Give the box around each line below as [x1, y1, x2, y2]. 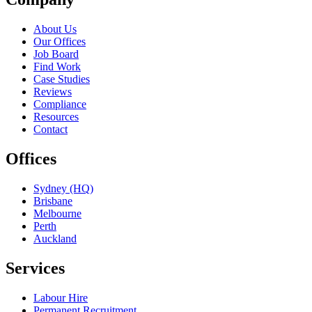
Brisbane [33, 194, 72, 207]
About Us [33, 23, 77, 36]
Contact [33, 123, 68, 136]
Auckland [33, 232, 77, 244]
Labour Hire [33, 291, 88, 304]
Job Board [33, 48, 79, 61]
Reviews [33, 86, 72, 98]
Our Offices [33, 36, 86, 48]
